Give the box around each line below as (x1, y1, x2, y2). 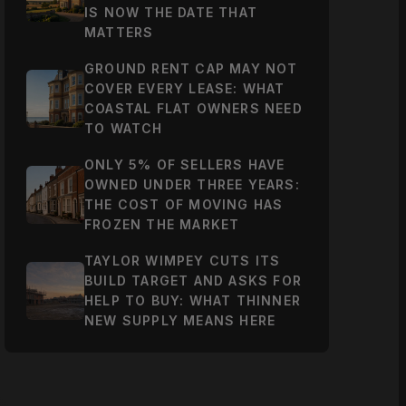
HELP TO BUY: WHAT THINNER (84, 292, 302, 308)
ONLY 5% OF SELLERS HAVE (84, 157, 285, 173)
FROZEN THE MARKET (84, 217, 240, 233)
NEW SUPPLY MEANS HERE (84, 312, 276, 328)
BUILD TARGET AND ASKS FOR (84, 272, 303, 288)
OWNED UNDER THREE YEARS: (84, 177, 300, 193)
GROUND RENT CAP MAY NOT (84, 61, 298, 77)
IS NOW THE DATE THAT (84, 5, 258, 21)
